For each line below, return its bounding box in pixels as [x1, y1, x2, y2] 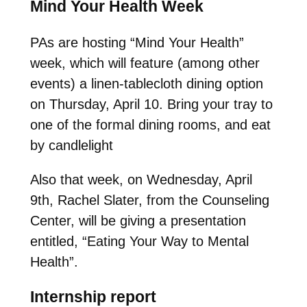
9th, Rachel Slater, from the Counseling [29, 192, 269, 208]
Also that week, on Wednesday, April [29, 171, 252, 187]
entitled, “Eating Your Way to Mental [29, 233, 249, 249]
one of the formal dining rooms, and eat [29, 116, 271, 132]
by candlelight [29, 137, 113, 153]
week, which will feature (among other [29, 55, 260, 71]
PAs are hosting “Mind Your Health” [29, 34, 244, 50]
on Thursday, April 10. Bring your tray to [29, 96, 273, 112]
